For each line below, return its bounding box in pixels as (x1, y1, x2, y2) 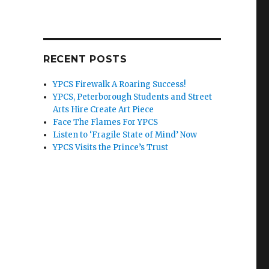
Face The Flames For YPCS (53, 117, 159, 127)
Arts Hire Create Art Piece (53, 104, 154, 115)
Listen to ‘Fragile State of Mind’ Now (53, 130, 198, 140)
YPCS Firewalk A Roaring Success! (53, 79, 186, 89)
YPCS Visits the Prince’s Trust (53, 142, 169, 153)
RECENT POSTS (43, 53, 127, 65)
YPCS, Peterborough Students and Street (53, 92, 213, 102)
